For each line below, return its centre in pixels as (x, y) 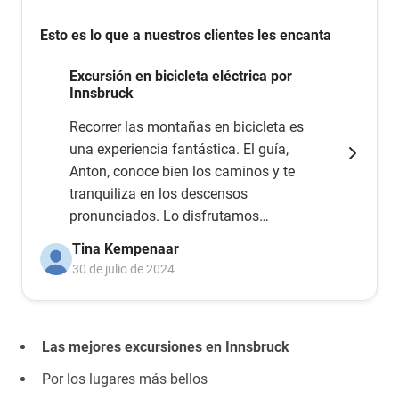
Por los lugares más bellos (125, 379)
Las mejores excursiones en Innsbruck (166, 347)
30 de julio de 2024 (123, 269)
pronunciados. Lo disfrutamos (164, 216)
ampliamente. (113, 261)
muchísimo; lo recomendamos (164, 238)
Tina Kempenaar (126, 249)
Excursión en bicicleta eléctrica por (181, 76)
